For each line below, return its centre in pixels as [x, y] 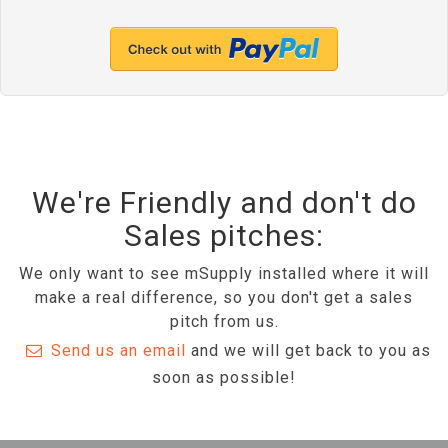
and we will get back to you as [308, 350]
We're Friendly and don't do [224, 202]
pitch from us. [224, 321]
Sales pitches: [224, 235]
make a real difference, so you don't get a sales [224, 297]
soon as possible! [224, 377]
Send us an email [118, 350]
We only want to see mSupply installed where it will [224, 273]
